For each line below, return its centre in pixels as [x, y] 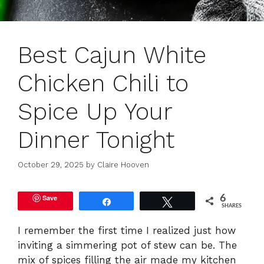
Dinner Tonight [96, 140]
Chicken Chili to [103, 83]
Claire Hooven [123, 165]
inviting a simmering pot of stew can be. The [127, 245]
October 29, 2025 [51, 165]
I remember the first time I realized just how [127, 231]
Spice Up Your [95, 111]
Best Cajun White [112, 55]
